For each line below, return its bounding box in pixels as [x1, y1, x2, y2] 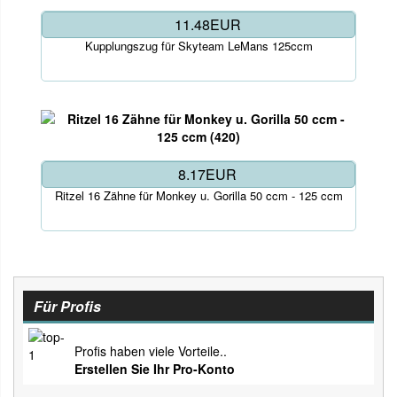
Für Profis [34, 296, 101, 317]
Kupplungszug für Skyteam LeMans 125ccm [84, 37, 313, 55]
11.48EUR [174, 14, 241, 35]
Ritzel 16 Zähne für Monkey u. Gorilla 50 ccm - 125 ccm [54, 187, 343, 205]
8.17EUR [178, 164, 237, 185]
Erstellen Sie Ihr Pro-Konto [74, 360, 235, 378]
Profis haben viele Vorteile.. [74, 342, 227, 361]
